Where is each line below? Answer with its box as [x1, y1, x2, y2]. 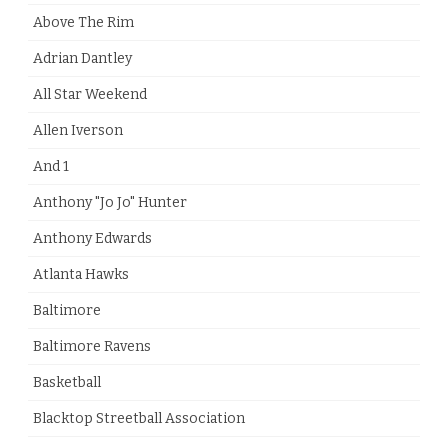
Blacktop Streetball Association [33, 410, 245, 428]
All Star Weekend [33, 86, 147, 104]
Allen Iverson [33, 122, 123, 140]
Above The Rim [33, 14, 134, 32]
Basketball [33, 374, 101, 392]
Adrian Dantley [33, 50, 132, 68]
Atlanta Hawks [33, 266, 129, 284]
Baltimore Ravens [33, 338, 151, 356]
